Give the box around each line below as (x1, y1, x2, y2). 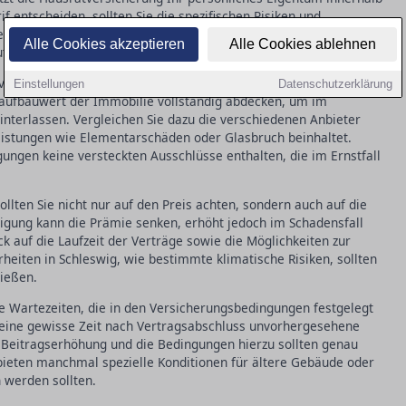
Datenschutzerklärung (278, 77, 392, 91)
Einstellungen (14, 77, 84, 91)
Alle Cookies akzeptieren (23, 36, 185, 52)
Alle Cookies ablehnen (228, 36, 376, 52)
